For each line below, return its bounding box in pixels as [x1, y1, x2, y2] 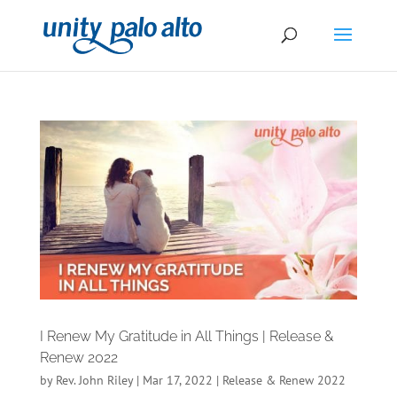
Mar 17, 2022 [142, 371, 213, 388]
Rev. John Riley [55, 371, 133, 388]
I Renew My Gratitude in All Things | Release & [39, 327, 333, 345]
